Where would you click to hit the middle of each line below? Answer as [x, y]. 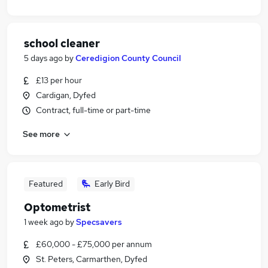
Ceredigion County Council [128, 58]
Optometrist [57, 207]
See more [41, 134]
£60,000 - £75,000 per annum [94, 244]
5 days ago [43, 58]
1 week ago [44, 222]
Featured [45, 184]
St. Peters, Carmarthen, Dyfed [92, 259]
